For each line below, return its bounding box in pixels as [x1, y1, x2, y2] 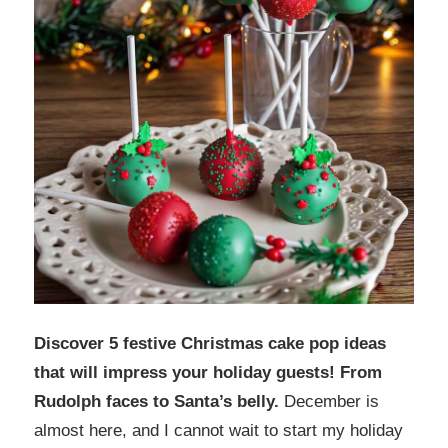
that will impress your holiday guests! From [34, 363, 382, 383]
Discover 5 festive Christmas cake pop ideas [34, 334, 386, 354]
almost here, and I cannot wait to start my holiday [34, 421, 403, 441]
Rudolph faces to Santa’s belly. [34, 392, 284, 412]
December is [284, 392, 379, 412]
